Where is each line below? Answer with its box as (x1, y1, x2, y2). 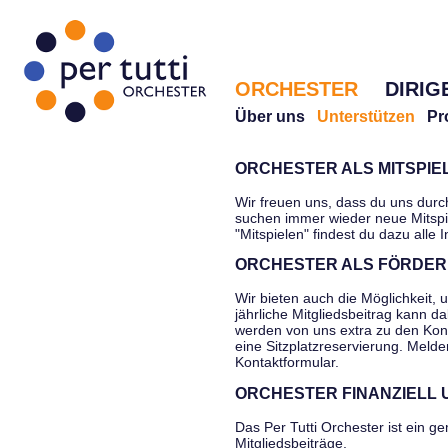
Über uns (235, 108, 305, 125)
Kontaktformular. (235, 354, 339, 371)
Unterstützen (317, 108, 415, 125)
